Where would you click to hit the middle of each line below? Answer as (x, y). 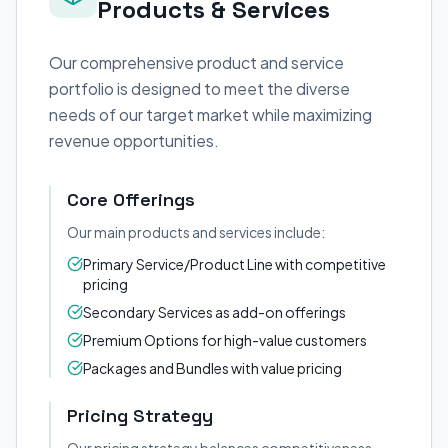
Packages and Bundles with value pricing (212, 368)
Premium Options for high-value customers (225, 340)
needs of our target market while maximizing (210, 114)
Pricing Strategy (140, 415)
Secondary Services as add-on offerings (214, 312)
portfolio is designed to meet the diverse (199, 88)
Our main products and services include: (196, 232)
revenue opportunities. (134, 140)
